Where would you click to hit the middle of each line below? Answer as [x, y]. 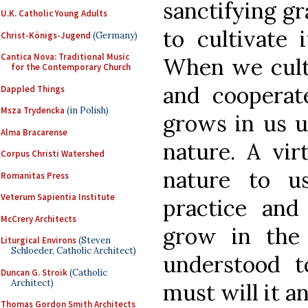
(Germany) [114, 35]
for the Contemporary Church [71, 67]
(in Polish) [87, 110]
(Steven [93, 240]
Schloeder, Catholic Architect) [74, 251]
